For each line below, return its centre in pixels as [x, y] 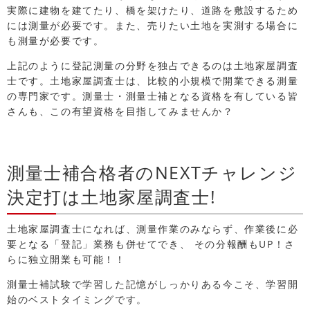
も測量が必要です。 [56, 41]
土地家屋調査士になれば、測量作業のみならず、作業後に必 [153, 229]
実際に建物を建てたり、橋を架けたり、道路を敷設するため [153, 10]
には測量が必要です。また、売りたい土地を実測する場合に [153, 26]
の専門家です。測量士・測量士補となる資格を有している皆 [153, 96]
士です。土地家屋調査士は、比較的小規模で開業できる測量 [153, 81]
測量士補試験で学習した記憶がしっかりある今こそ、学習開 [153, 284]
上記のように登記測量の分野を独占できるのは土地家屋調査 [153, 66]
